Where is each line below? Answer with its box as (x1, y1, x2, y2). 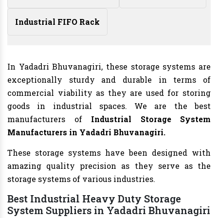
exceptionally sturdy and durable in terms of (7, 74, 211, 85)
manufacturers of (7, 114, 91, 125)
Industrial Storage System (91, 114, 211, 125)
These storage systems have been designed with (7, 147, 211, 158)
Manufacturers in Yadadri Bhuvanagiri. (7, 127, 165, 138)
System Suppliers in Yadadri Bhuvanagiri (7, 204, 210, 217)
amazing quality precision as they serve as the (7, 161, 211, 171)
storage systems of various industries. (7, 174, 155, 184)
